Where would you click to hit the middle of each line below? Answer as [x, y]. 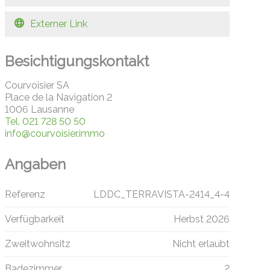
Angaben [35, 165]
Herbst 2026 [201, 219]
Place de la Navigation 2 [58, 98]
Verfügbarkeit [34, 219]
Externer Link [58, 24]
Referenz [25, 195]
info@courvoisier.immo [55, 134]
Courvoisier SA [37, 86]
